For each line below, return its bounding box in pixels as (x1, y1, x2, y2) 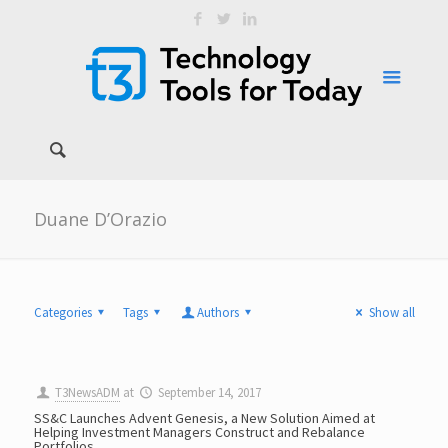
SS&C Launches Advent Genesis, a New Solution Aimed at (33, 409, 375, 427)
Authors (197, 304, 240, 321)
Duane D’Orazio (33, 207, 167, 231)
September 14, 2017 (157, 384, 261, 401)
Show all (368, 304, 415, 321)
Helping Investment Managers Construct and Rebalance (33, 423, 365, 441)
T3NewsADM (54, 384, 120, 401)
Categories (33, 304, 92, 321)
